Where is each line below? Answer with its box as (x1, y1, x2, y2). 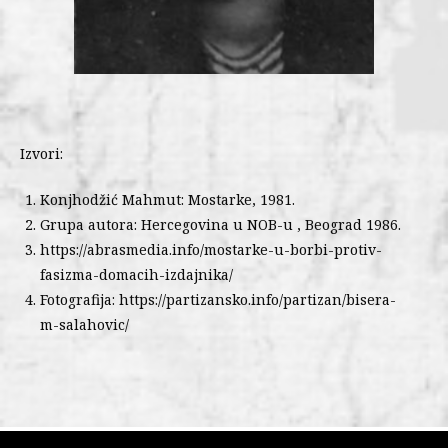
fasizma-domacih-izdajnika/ (40, 265, 233, 284)
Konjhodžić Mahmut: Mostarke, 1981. (40, 190, 295, 209)
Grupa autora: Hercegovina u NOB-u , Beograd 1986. (40, 215, 401, 234)
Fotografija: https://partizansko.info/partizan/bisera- (40, 290, 396, 309)
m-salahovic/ (40, 315, 129, 334)
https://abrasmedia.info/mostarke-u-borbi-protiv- (40, 240, 382, 259)
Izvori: (20, 144, 63, 163)
